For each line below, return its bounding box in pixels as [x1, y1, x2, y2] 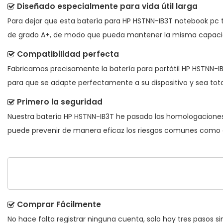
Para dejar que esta [7, 15, 77, 26]
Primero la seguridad [17, 96, 103, 107]
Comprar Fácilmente [17, 199, 101, 210]
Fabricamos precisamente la [7, 63, 110, 74]
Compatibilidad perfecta [17, 48, 119, 59]
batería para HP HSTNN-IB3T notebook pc [77, 15, 219, 26]
